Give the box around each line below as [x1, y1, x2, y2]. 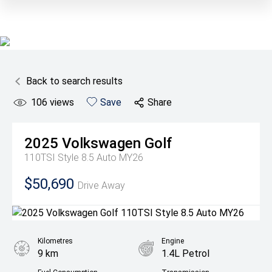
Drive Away [78, 180, 125, 191]
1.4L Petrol [161, 248, 209, 259]
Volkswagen [62, 135, 141, 152]
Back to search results [26, 75, 123, 87]
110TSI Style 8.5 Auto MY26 [24, 152, 143, 163]
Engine [161, 237, 184, 245]
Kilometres [38, 237, 73, 245]
